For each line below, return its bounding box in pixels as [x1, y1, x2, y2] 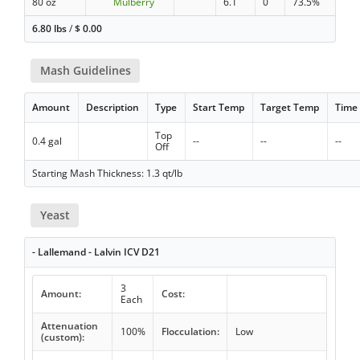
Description [86, 100, 140, 115]
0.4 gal [32, 134, 63, 149]
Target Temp [260, 100, 320, 115]
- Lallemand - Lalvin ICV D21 [32, 245, 161, 260]
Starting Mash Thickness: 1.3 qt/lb [32, 166, 183, 181]
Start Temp [193, 100, 245, 115]
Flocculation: [161, 325, 219, 339]
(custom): [40, 330, 84, 345]
